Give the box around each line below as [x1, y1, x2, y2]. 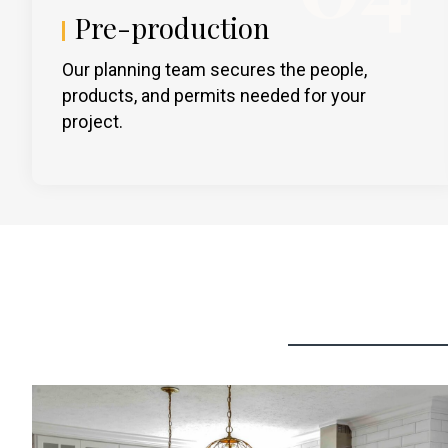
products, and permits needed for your [62, 84, 366, 106]
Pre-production [75, 8, 270, 46]
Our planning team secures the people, [62, 58, 367, 80]
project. [62, 110, 123, 132]
